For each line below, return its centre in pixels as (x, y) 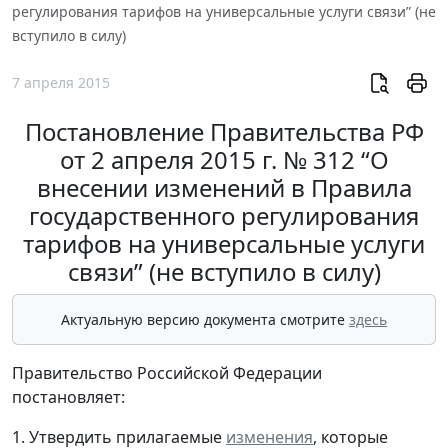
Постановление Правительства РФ (224, 132)
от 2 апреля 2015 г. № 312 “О (224, 160)
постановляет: (68, 397)
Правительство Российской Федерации (167, 373)
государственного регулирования (224, 216)
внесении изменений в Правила (224, 188)
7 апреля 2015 (61, 83)
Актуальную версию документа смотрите (205, 320)
